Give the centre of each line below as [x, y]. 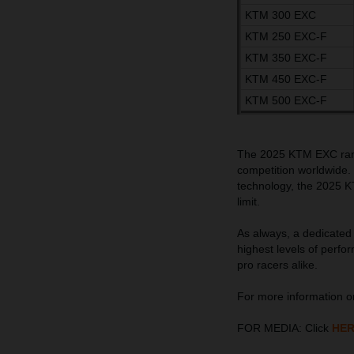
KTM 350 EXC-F [286, 58]
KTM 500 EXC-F [286, 101]
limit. [249, 202]
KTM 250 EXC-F [286, 37]
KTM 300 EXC [281, 15]
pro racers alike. [277, 265]
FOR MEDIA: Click [284, 328]
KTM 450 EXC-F [286, 79]
